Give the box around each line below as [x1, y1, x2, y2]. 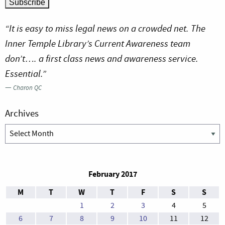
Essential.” [5, 67, 46, 80]
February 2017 [88, 169, 137, 180]
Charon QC [13, 83, 42, 92]
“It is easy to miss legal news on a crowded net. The [5, 22, 205, 35]
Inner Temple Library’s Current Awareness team [5, 37, 190, 50]
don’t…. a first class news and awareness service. [5, 52, 198, 65]
